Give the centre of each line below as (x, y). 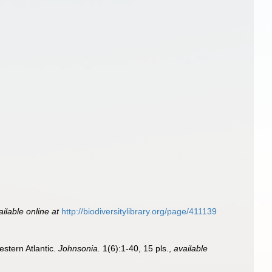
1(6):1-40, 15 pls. (135, 248)
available (191, 248)
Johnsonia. (80, 248)
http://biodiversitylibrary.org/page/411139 (139, 211)
